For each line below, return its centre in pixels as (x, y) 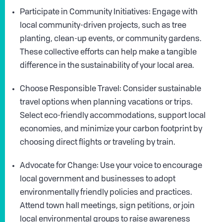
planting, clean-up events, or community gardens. (111, 39)
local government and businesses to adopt (98, 180)
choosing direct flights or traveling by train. (97, 143)
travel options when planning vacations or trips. (106, 103)
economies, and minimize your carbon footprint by (111, 130)
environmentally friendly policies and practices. (106, 193)
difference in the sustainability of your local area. (107, 66)
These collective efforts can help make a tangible (108, 53)
